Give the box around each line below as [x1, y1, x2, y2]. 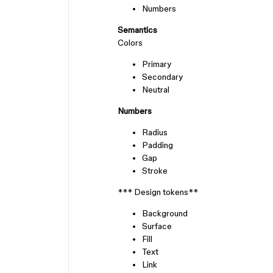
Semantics [118, 25, 157, 35]
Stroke [142, 166, 168, 175]
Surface [142, 221, 172, 231]
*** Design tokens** [118, 187, 198, 197]
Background [142, 208, 188, 218]
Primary [142, 59, 171, 69]
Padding [142, 140, 173, 150]
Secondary [142, 72, 183, 82]
